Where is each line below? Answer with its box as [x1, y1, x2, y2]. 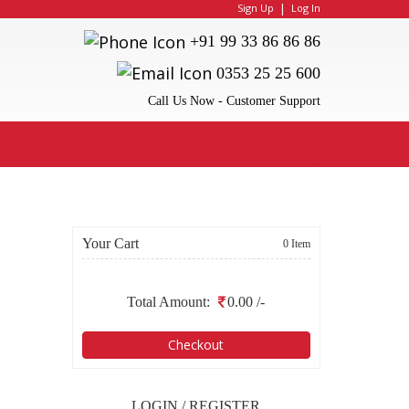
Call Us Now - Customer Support [148, 94, 320, 109]
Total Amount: [127, 294, 215, 309]
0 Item [283, 237, 310, 250]
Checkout [168, 336, 225, 353]
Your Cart [81, 236, 139, 251]
